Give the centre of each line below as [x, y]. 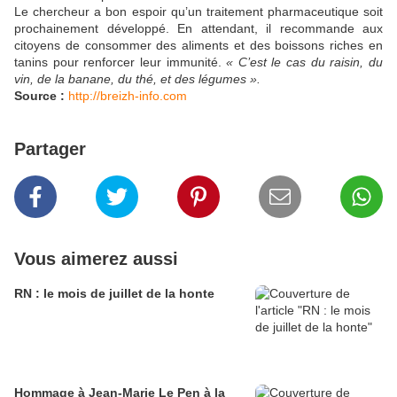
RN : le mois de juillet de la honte [114, 294]
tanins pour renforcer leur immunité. [121, 62]
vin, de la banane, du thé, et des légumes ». [137, 79]
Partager [50, 149]
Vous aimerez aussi [96, 259]
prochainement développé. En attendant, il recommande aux [198, 29]
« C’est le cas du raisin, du [305, 62]
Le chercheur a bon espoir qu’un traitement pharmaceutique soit [198, 12]
